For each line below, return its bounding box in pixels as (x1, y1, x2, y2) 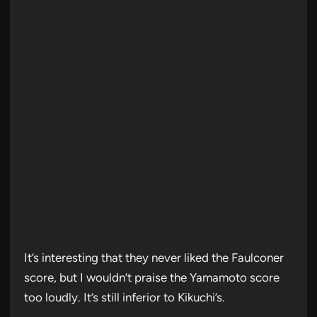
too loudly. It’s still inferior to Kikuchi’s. (24, 289, 225, 304)
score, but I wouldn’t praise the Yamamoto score (24, 270, 279, 284)
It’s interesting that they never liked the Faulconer (24, 250, 284, 265)
